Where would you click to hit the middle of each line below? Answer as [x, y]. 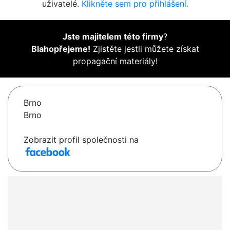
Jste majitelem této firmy [113, 37]
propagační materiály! [115, 61]
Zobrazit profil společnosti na [81, 140]
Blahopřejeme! [61, 49]
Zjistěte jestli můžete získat [145, 49]
